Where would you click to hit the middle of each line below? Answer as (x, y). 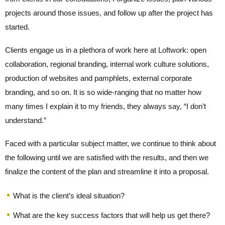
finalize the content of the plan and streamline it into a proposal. (107, 172)
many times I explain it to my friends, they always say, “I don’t (105, 106)
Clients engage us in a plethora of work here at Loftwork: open (106, 50)
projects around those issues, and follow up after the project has (109, 13)
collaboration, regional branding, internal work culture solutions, (107, 64)
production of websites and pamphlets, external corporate (98, 78)
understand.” (26, 120)
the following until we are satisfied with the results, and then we (107, 157)
